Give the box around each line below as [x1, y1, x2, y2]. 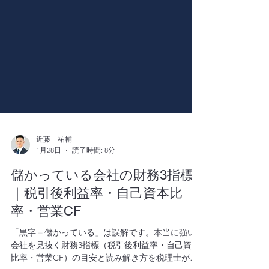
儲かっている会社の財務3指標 [11, 211, 193, 226]
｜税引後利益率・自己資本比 [11, 229, 183, 244]
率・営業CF [11, 247, 81, 262]
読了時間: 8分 [72, 189, 115, 198]
